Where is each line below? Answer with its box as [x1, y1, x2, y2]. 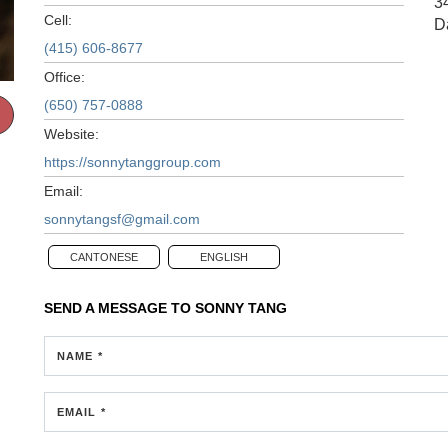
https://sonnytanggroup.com [44, 153, 221, 170]
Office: [44, 68, 85, 85]
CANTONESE [70, 250, 138, 263]
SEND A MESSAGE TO [44, 299, 195, 316]
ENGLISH [200, 250, 248, 263]
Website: [44, 125, 99, 142]
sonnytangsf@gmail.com [44, 210, 200, 227]
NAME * [57, 349, 103, 362]
